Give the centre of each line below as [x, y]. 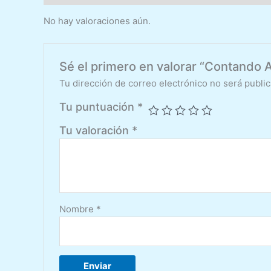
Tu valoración [96, 131]
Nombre [78, 209]
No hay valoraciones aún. [97, 21]
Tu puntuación [99, 107]
